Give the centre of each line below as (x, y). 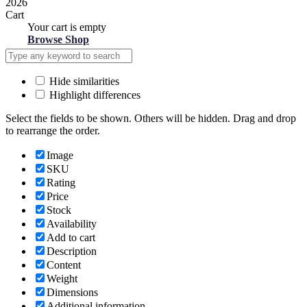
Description (72, 251)
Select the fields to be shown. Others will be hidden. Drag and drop (151, 118)
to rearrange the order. (53, 130)
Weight (62, 278)
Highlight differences (94, 95)
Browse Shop (58, 39)
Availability (72, 223)
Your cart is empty (67, 27)
